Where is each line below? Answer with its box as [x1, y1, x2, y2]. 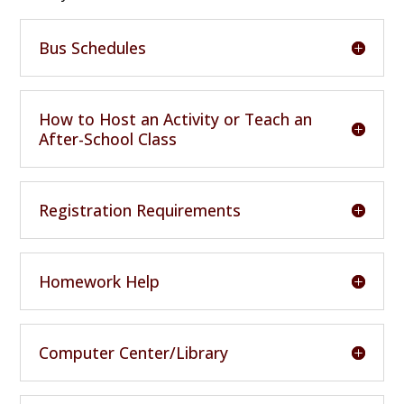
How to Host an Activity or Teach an [39, 107, 313, 130]
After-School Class [39, 127, 178, 150]
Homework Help [39, 270, 161, 292]
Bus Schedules [39, 36, 147, 59]
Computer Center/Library [39, 341, 229, 363]
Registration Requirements [39, 198, 242, 221]
